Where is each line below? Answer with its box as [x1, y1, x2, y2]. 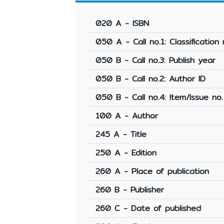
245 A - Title [95, 128, 146, 141]
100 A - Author [95, 109, 158, 122]
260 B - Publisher [95, 183, 164, 196]
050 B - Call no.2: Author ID [95, 72, 205, 85]
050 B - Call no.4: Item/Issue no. [95, 91, 223, 104]
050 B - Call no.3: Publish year [95, 54, 215, 67]
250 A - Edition [95, 146, 156, 159]
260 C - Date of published [95, 202, 201, 215]
